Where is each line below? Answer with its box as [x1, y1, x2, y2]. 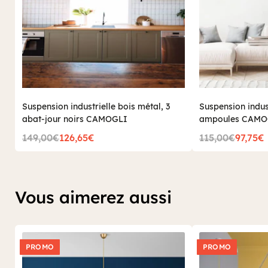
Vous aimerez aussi [15, 187, 172, 208]
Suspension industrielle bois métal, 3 [22, 101, 170, 112]
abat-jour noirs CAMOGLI [22, 114, 127, 124]
